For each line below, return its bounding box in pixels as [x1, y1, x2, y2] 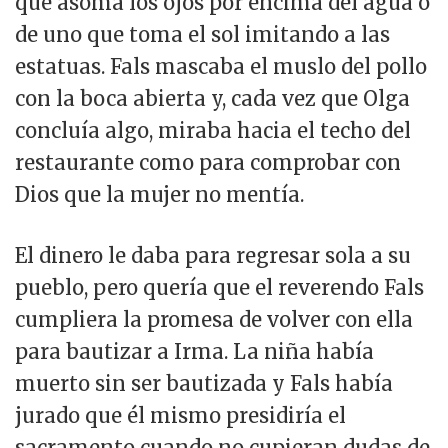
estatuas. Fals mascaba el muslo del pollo [15, 54, 427, 80]
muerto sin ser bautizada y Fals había [15, 370, 393, 396]
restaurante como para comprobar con [15, 150, 401, 176]
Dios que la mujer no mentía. [15, 182, 309, 208]
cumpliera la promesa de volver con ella [15, 306, 413, 332]
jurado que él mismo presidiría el [15, 402, 346, 428]
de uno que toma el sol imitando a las [15, 22, 390, 48]
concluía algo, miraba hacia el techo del [15, 118, 411, 144]
